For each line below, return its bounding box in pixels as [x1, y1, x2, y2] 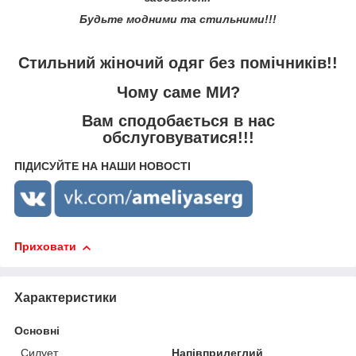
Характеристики [14, 291, 117, 305]
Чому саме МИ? [116, 83, 240, 101]
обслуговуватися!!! [102, 129, 254, 147]
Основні [14, 324, 60, 338]
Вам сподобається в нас [81, 112, 275, 130]
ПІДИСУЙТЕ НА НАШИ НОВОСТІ [14, 160, 191, 173]
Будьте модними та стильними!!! [79, 13, 277, 26]
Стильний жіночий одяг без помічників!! [18, 54, 338, 72]
